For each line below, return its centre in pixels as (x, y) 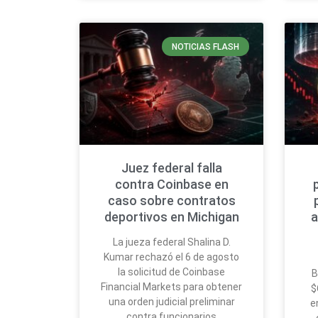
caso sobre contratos (171, 200)
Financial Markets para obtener (172, 286)
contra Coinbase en (171, 184)
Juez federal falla (171, 168)
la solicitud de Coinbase (172, 272)
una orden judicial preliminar (171, 301)
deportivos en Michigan (171, 216)
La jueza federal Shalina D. (171, 242)
